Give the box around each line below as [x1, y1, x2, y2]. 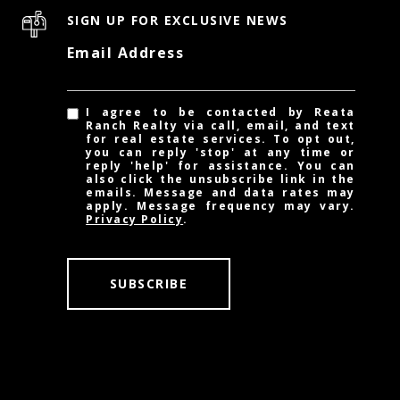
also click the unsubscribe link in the [86, 171, 355, 187]
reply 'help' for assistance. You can [86, 158, 355, 173]
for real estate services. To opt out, [86, 131, 355, 146]
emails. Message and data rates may [86, 185, 355, 200]
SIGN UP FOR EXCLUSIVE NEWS [66, 12, 288, 29]
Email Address [66, 43, 185, 62]
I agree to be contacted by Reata [86, 104, 355, 120]
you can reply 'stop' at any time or [86, 145, 355, 160]
